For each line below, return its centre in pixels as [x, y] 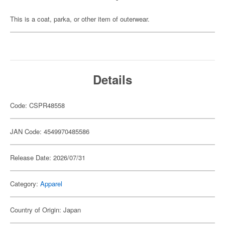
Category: [25, 184]
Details [113, 79]
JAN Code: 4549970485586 [50, 131]
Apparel [51, 184]
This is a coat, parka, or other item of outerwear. [80, 19]
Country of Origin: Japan [45, 210]
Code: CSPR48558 [37, 105]
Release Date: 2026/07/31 [48, 157]
